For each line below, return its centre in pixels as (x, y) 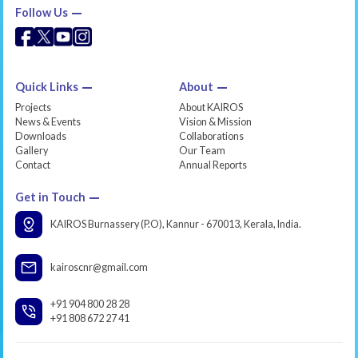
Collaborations (211, 136)
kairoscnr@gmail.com (99, 267)
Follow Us (41, 13)
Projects (33, 107)
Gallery (31, 150)
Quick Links (46, 86)
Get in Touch (50, 197)
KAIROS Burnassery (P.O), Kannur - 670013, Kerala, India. (175, 224)
